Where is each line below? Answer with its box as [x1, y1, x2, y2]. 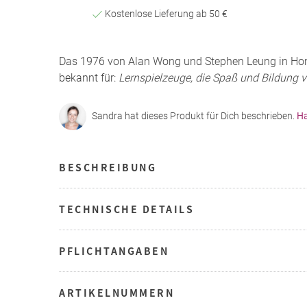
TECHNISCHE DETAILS [59, 201, 194, 216]
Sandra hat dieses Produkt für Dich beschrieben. [92, 110, 297, 122]
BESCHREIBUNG [59, 160, 156, 174]
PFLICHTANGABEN [59, 243, 169, 258]
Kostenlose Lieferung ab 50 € [102, 8, 228, 19]
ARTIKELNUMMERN [59, 285, 174, 299]
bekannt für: [59, 71, 119, 84]
